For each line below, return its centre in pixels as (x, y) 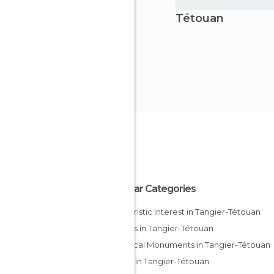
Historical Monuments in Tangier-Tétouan (192, 245)
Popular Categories (152, 189)
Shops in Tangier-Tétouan (161, 261)
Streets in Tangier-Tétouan (164, 228)
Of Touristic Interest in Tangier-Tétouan (188, 212)
